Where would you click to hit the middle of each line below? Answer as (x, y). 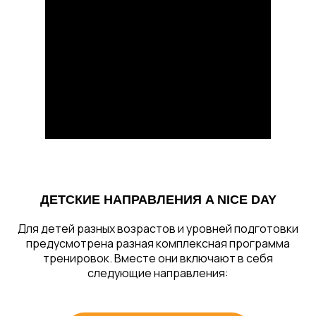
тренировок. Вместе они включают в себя (158, 258)
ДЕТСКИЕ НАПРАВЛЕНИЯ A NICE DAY (158, 200)
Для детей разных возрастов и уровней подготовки (158, 229)
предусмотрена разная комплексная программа (158, 243)
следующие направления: (158, 273)
